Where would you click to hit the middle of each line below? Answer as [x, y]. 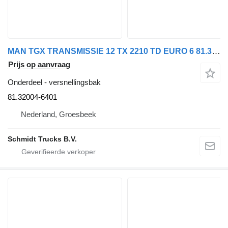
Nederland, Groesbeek [59, 115]
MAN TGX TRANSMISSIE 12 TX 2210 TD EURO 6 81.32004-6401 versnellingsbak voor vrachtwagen [216, 51]
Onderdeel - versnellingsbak [54, 82]
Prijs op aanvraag [39, 65]
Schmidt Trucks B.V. [42, 139]
